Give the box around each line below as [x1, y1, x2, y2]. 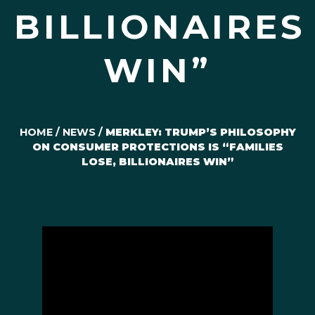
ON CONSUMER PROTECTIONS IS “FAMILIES [32, 141, 283, 153]
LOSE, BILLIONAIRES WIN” [81, 155, 234, 168]
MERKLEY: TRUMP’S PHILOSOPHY [105, 126, 296, 139]
